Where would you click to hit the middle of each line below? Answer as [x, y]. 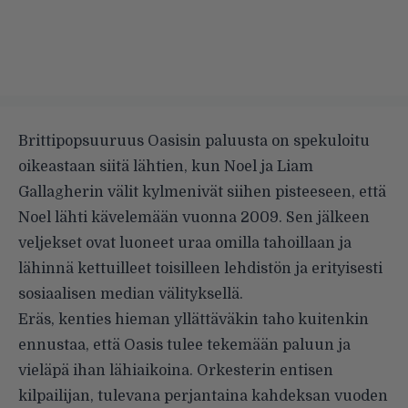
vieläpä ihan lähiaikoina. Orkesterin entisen [176, 370]
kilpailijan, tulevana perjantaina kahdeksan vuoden [203, 396]
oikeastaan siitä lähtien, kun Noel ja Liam [166, 166]
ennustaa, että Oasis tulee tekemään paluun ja [184, 345]
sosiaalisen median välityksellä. [131, 294]
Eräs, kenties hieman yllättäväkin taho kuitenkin [194, 319]
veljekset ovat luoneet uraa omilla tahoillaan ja [185, 243]
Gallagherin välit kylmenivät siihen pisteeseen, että [202, 192]
